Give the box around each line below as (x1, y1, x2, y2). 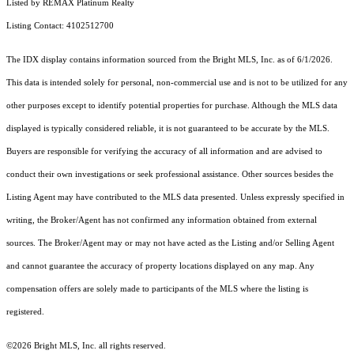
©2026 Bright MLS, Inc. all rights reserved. (6, 341, 166, 351)
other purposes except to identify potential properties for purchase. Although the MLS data (6, 101, 337, 111)
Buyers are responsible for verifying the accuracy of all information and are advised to (6, 147, 322, 156)
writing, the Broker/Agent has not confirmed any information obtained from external (6, 216, 317, 225)
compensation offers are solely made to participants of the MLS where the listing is (6, 284, 308, 294)
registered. (6, 307, 44, 317)
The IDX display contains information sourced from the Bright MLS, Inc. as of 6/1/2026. (6, 55, 333, 65)
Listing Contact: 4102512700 (6, 21, 116, 31)
